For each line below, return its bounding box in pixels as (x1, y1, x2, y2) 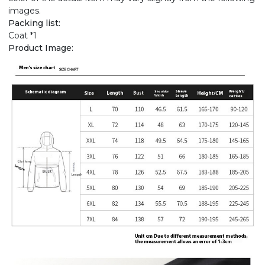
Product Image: (8, 43, 73, 54)
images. (8, 5, 41, 17)
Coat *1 (8, 30, 37, 41)
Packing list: (8, 18, 60, 29)
